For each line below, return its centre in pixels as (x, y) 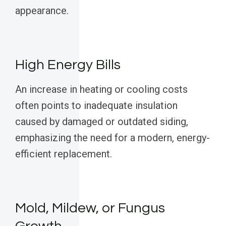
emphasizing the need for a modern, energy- (112, 138)
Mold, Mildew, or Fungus (90, 208)
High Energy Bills (68, 65)
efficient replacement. (64, 154)
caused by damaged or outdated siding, (102, 122)
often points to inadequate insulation (96, 106)
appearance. (42, 11)
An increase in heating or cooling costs (101, 90)
